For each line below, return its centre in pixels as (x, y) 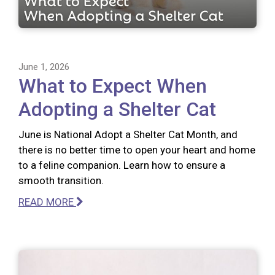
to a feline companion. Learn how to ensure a (122, 165)
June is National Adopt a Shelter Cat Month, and (128, 134)
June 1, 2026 (44, 67)
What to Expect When (113, 86)
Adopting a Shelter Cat (117, 109)
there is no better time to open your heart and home (137, 149)
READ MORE (47, 202)
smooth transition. (61, 180)
